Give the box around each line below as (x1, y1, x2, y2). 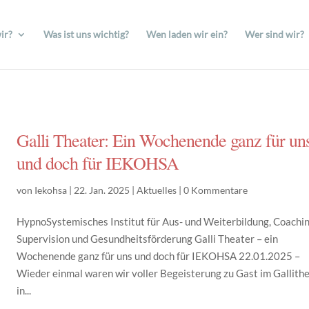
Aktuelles (137, 184, 177, 196)
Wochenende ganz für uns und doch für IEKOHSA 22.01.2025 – (17, 250, 301, 262)
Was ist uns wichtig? (43, 28, 130, 40)
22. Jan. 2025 (74, 184, 130, 196)
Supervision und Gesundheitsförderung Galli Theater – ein (17, 232, 279, 245)
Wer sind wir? (245, 28, 305, 40)
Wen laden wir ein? (146, 28, 228, 40)
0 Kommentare (183, 184, 248, 196)
